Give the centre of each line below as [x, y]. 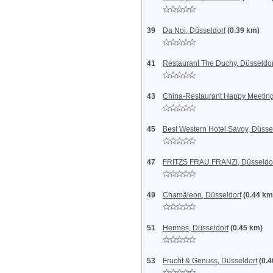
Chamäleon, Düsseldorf [202, 195]
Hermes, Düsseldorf [196, 228]
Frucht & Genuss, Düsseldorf [210, 261]
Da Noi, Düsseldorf [194, 30]
